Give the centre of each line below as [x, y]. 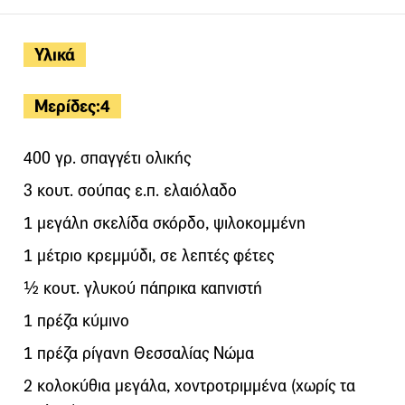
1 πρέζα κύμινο [76, 320]
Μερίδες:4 [72, 106]
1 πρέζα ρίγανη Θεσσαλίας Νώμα [139, 353]
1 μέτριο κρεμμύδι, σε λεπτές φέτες [149, 255]
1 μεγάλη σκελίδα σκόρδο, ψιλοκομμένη [165, 222]
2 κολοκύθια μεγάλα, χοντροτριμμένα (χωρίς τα [189, 385]
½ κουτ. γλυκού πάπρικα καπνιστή [143, 287]
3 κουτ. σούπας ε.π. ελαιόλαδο [130, 190]
